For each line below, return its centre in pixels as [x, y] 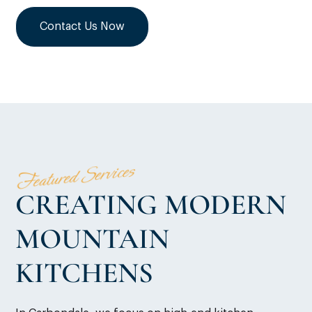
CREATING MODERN [151, 205]
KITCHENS [85, 273]
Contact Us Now [83, 27]
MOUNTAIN [93, 239]
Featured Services [75, 177]
